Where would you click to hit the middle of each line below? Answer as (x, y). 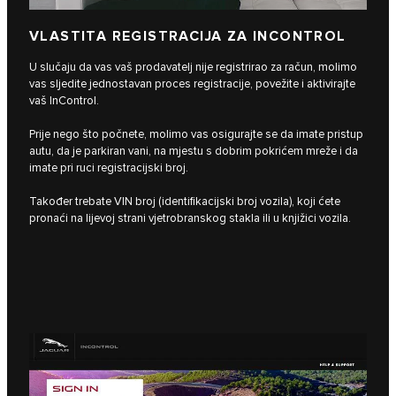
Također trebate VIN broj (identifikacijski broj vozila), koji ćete (185, 201)
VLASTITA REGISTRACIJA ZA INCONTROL (188, 36)
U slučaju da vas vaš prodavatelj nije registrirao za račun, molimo (193, 67)
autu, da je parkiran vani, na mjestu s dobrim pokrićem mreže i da (194, 151)
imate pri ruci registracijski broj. (109, 168)
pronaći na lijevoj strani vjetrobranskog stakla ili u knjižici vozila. (190, 218)
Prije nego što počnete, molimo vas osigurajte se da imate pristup (196, 134)
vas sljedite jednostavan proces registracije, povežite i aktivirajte (192, 84)
